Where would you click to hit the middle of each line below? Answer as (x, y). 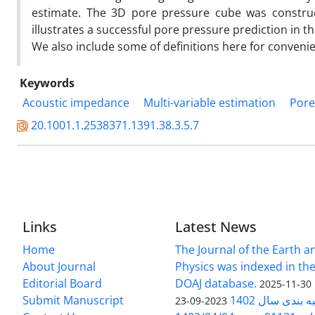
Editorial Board (62, 283)
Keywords (47, 83)
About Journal (59, 266)
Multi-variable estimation (210, 102)
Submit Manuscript (73, 300)
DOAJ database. (216, 283)
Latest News (216, 226)
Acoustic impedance (76, 102)
